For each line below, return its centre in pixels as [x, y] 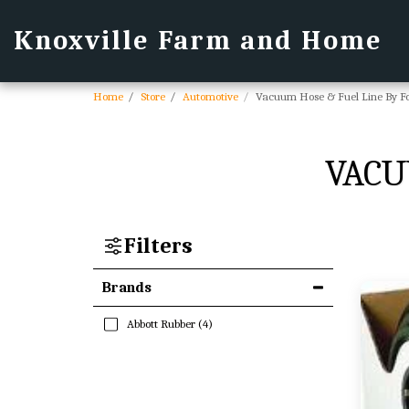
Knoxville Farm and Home [198, 41]
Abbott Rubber [159, 324]
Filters [158, 246]
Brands [127, 287]
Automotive [210, 96]
